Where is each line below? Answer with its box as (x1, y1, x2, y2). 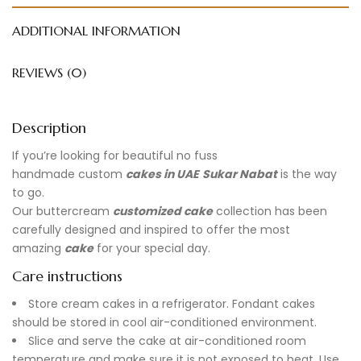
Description (12, 118, 86, 137)
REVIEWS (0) (12, 64, 86, 81)
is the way (277, 165, 337, 182)
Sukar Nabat (202, 165, 277, 182)
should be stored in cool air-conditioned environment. (12, 313, 317, 330)
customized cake (113, 202, 213, 219)
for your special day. (97, 239, 210, 256)
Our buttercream (12, 202, 110, 219)
